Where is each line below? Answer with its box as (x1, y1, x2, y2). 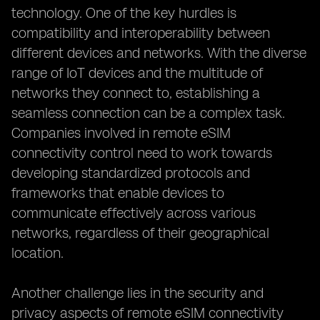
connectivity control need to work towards (11, 144, 272, 161)
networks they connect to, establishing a (11, 84, 260, 101)
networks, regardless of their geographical (11, 224, 269, 241)
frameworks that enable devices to (11, 184, 224, 201)
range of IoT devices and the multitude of (11, 64, 263, 81)
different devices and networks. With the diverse (11, 44, 306, 61)
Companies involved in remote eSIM (11, 124, 231, 141)
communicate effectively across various (11, 204, 256, 221)
